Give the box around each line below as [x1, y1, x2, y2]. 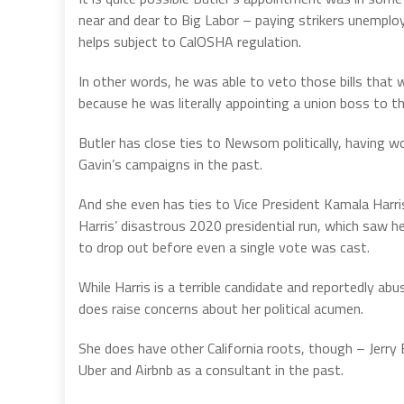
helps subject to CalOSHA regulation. [78, 30, 301, 52]
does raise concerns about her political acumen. [78, 297, 363, 319]
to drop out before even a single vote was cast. [78, 235, 370, 258]
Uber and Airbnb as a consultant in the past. [78, 358, 344, 381]
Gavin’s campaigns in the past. [78, 152, 262, 175]
